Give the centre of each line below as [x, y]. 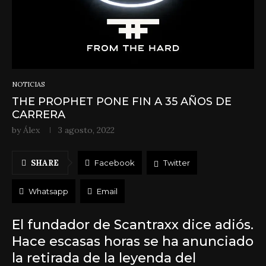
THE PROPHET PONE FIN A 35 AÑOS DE [122, 102]
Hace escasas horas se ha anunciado [133, 241]
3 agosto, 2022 [86, 130]
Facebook [115, 163]
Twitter [177, 163]
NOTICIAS [28, 84]
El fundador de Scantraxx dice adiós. [133, 225]
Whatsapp [48, 191]
